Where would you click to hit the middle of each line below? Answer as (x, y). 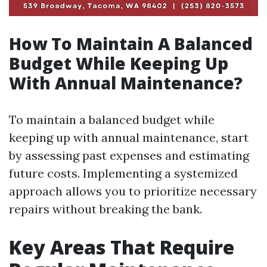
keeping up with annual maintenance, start (129, 137)
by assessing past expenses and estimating (129, 155)
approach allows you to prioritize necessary (133, 191)
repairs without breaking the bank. (105, 209)
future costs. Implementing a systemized (123, 173)
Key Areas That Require (122, 247)
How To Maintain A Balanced (131, 43)
